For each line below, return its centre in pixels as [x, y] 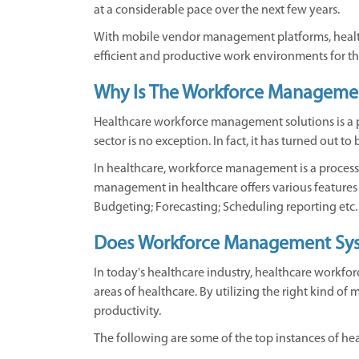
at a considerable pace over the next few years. [217, 10]
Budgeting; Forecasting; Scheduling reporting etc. [226, 208]
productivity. [127, 312]
